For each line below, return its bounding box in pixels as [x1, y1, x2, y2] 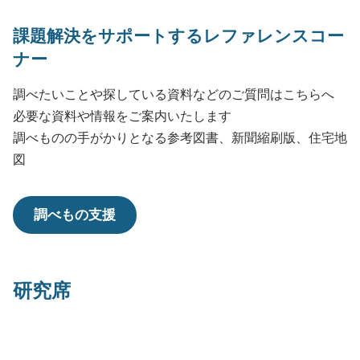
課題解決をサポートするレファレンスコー [13, 26, 344, 45]
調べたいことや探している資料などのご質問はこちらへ [13, 87, 334, 101]
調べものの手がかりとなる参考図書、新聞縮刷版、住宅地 [13, 130, 347, 145]
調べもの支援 [34, 207, 116, 223]
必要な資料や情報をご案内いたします [13, 108, 231, 123]
